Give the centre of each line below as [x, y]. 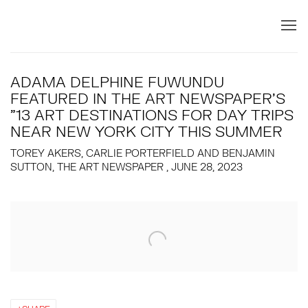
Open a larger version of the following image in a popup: [157, 213]
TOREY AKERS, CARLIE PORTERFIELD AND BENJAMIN [143, 153]
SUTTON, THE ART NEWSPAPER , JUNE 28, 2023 [126, 167]
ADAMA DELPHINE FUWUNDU [117, 82]
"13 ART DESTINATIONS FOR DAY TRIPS [152, 115]
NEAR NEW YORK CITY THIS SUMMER [146, 131]
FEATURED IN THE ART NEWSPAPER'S [148, 98]
